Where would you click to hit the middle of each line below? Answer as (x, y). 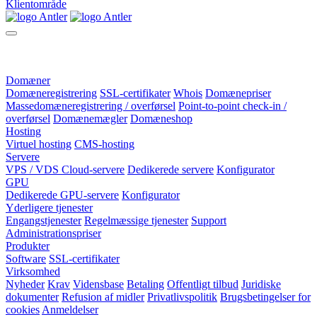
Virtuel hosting (39, 144)
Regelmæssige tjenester (136, 221)
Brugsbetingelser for (265, 297)
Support (209, 221)
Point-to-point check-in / (232, 106)
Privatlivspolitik (182, 297)
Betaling (145, 284)
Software (26, 259)
